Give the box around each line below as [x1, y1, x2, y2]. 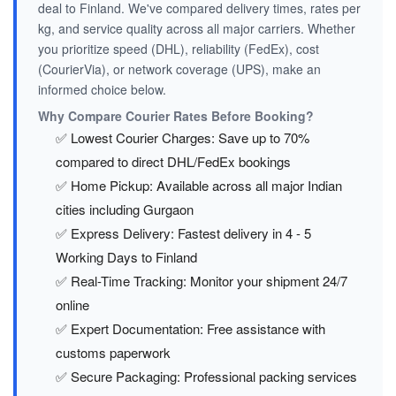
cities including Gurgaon [56, 200, 194, 219]
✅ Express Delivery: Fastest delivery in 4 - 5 [56, 224, 311, 243]
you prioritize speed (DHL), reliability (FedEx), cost [38, 40, 319, 58]
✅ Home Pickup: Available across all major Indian [56, 176, 342, 195]
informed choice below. [38, 80, 166, 99]
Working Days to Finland [56, 247, 197, 267]
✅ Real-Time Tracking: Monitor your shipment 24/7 [56, 271, 347, 291]
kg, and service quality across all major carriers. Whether [38, 19, 355, 38]
